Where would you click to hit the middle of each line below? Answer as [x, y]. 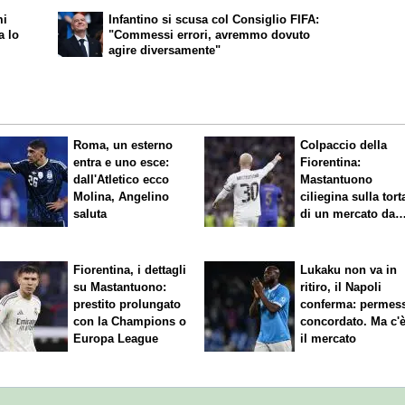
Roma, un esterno [123, 146]
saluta [90, 214]
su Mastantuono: [120, 287]
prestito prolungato [127, 305]
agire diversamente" [165, 51]
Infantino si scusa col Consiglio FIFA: [214, 20]
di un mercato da [348, 214]
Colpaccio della [344, 146]
